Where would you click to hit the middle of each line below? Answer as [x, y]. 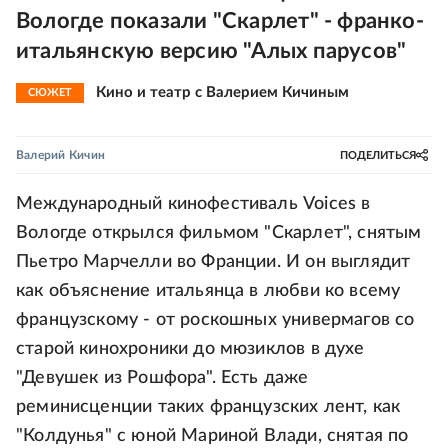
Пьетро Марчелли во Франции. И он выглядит [213, 262]
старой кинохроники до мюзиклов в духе [190, 349]
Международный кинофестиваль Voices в [193, 204]
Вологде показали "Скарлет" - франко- [220, 21]
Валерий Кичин [61, 155]
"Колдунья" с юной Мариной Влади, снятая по [212, 436]
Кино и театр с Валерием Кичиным [222, 92]
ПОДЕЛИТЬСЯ [378, 155]
